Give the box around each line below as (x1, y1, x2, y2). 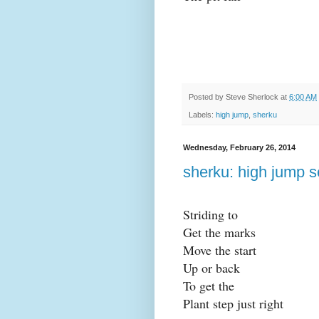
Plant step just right (183, 295, 283, 313)
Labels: (189, 110, 216, 119)
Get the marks (183, 224, 256, 241)
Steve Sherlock (226, 93, 278, 102)
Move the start (183, 241, 256, 259)
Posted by (189, 93, 226, 102)
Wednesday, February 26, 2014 (183, 142, 296, 152)
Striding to (183, 206, 238, 224)
